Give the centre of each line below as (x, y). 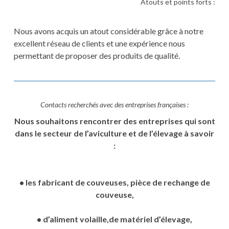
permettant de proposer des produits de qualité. (97, 56)
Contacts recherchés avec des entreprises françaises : (114, 105)
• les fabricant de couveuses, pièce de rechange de (114, 182)
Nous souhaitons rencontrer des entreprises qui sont (114, 121)
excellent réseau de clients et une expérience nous (99, 43)
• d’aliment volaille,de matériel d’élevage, (114, 219)
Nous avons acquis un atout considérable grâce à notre (108, 31)
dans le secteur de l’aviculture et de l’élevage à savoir (114, 133)
